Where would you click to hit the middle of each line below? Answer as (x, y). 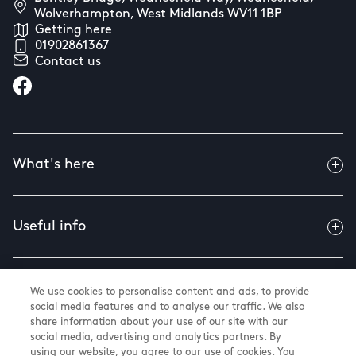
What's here (54, 165)
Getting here (74, 30)
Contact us (68, 62)
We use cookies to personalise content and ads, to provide (170, 292)
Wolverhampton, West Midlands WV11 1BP (158, 14)
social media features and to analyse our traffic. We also (168, 307)
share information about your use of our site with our (159, 322)
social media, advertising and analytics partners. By (156, 337)
